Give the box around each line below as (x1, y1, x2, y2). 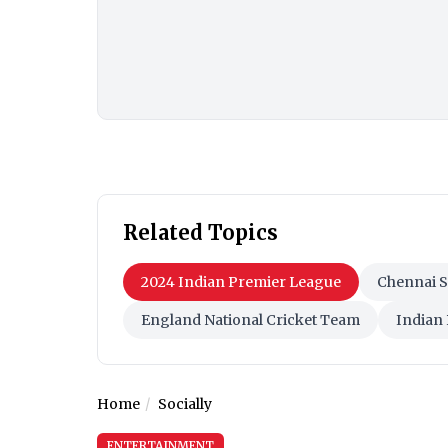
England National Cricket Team (141, 310, 360, 329)
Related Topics (123, 219, 278, 245)
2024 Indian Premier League (141, 272, 341, 291)
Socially (158, 394, 212, 413)
